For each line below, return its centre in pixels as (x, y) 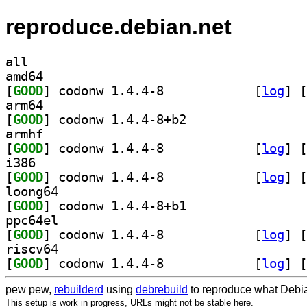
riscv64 (32, 249)
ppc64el (32, 220)
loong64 (32, 191)
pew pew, (30, 289)
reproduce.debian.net (119, 27)
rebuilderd (79, 289)
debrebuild (162, 289)
